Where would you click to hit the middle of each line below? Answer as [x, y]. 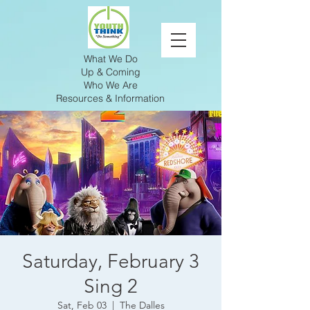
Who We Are [111, 85]
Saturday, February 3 [111, 261]
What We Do [111, 58]
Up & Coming [111, 72]
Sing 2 [111, 286]
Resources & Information [110, 98]
